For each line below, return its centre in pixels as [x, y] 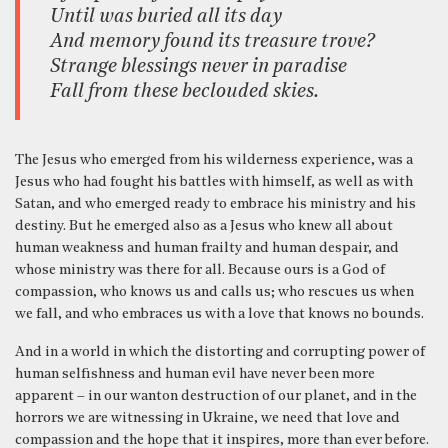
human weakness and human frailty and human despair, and [207, 248]
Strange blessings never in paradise [198, 66]
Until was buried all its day [166, 16]
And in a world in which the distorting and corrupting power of [220, 352]
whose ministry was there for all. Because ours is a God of [200, 270]
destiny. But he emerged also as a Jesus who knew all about [204, 226]
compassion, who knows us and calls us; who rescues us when [214, 292]
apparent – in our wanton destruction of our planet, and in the [216, 396]
